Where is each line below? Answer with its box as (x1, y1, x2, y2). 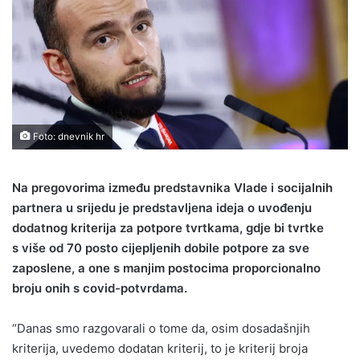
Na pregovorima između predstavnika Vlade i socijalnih (12, 180, 333, 196)
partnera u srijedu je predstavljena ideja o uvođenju (12, 200, 312, 216)
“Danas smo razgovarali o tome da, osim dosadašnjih (12, 321, 310, 337)
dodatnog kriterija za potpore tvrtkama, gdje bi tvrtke (12, 220, 324, 236)
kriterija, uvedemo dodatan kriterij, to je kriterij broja (12, 341, 308, 357)
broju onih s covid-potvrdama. (12, 280, 187, 297)
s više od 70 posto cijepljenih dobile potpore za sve (12, 240, 309, 256)
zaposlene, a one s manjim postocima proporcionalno (12, 260, 321, 276)
